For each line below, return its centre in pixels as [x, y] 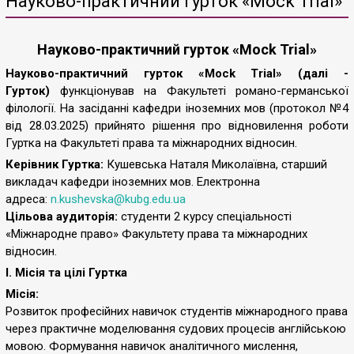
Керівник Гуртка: [55, 164]
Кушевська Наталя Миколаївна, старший [215, 164]
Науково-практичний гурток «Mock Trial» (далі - [177, 73]
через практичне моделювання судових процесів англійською [176, 329]
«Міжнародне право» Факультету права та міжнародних [156, 234]
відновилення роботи [288, 126]
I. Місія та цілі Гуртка [66, 273]
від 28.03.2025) [47, 126]
